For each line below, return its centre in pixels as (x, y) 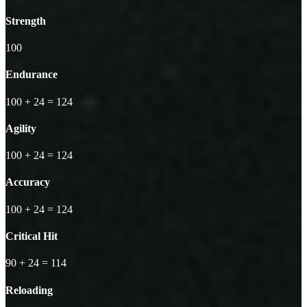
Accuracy (28, 182)
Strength (26, 21)
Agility (21, 128)
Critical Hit (32, 236)
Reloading (29, 290)
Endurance (32, 75)
